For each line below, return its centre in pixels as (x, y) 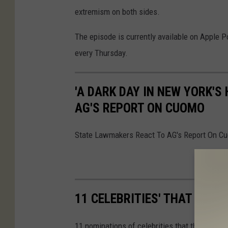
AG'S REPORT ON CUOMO (140, 108)
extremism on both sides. (117, 12)
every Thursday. (101, 53)
